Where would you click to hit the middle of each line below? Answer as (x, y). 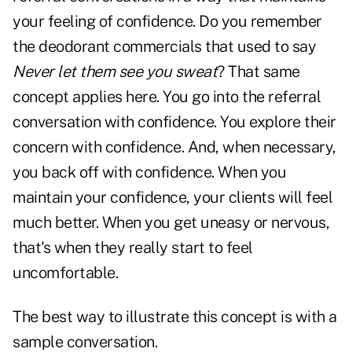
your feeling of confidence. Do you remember (167, 22)
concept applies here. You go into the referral (167, 97)
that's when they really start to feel (133, 248)
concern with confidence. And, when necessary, (174, 147)
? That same (258, 72)
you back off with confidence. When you (149, 172)
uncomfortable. (65, 273)
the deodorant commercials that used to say (164, 47)
